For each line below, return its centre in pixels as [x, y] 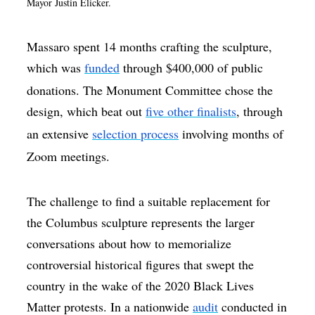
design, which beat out [86, 111]
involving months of [231, 134]
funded [102, 68]
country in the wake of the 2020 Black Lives [141, 286]
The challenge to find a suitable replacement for [149, 201]
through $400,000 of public [192, 68]
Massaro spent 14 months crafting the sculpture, [150, 47]
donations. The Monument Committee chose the [150, 90]
